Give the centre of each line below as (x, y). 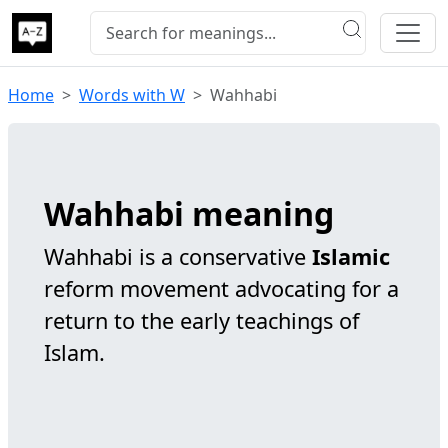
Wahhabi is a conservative (178, 256)
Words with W (132, 95)
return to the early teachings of (201, 320)
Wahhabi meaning (189, 213)
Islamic (351, 256)
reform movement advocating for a (221, 288)
